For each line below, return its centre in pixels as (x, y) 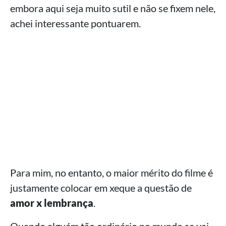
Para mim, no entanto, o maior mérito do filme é (111, 173)
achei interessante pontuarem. (75, 23)
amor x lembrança (52, 203)
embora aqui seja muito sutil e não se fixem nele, (113, 8)
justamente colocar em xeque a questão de (101, 188)
